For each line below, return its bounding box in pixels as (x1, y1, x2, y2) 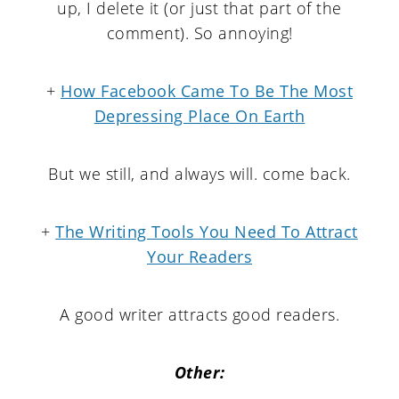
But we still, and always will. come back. (48, 163, 351, 184)
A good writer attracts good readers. (60, 304, 339, 325)
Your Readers (147, 246, 252, 267)
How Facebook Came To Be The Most (61, 80, 353, 102)
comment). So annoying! (106, 22, 293, 44)
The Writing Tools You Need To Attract (55, 221, 358, 242)
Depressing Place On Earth (94, 105, 305, 126)
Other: (174, 362, 225, 383)
